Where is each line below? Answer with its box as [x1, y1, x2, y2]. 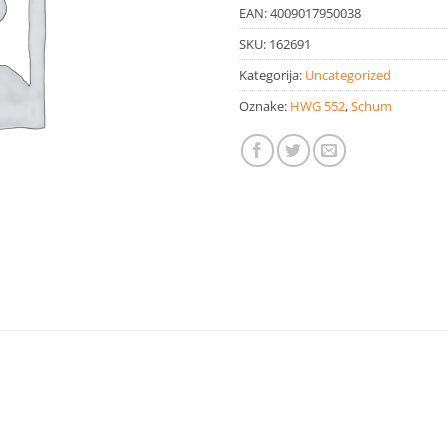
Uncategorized [305, 65, 391, 84]
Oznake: [239, 96, 290, 115]
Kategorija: [239, 65, 305, 84]
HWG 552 [290, 96, 345, 115]
